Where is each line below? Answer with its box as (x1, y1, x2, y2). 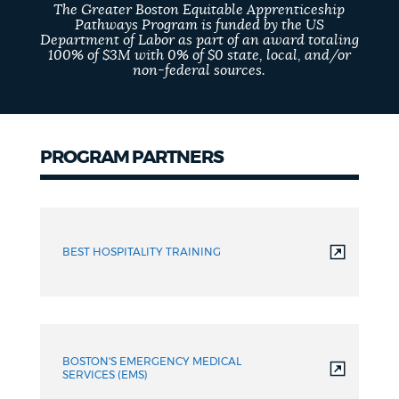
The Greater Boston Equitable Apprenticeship (53, 3, 346, 18)
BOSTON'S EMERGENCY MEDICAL (61, 356, 241, 368)
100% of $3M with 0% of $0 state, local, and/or (47, 48, 351, 63)
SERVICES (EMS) (61, 370, 148, 381)
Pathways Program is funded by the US (74, 18, 324, 33)
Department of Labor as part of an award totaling (39, 33, 359, 48)
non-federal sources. (133, 63, 266, 78)
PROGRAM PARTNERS (39, 149, 224, 167)
